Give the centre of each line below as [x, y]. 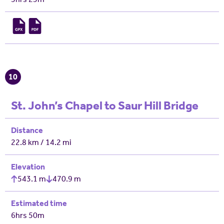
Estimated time [39, 203]
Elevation [28, 167]
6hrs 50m [28, 215]
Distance [27, 130]
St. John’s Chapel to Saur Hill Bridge [105, 105]
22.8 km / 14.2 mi [41, 142]
